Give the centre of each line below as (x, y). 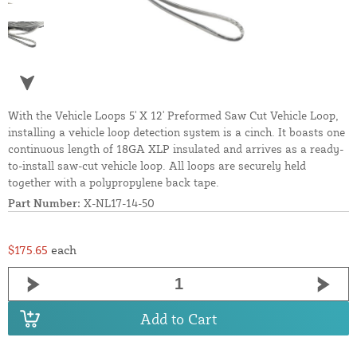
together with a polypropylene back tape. (114, 182)
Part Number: (44, 203)
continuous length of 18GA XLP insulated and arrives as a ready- (176, 149)
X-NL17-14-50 (118, 203)
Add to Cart (178, 318)
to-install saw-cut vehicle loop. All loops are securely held (157, 166)
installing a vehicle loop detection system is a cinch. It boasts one (177, 132)
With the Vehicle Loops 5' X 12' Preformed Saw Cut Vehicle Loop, (173, 116)
